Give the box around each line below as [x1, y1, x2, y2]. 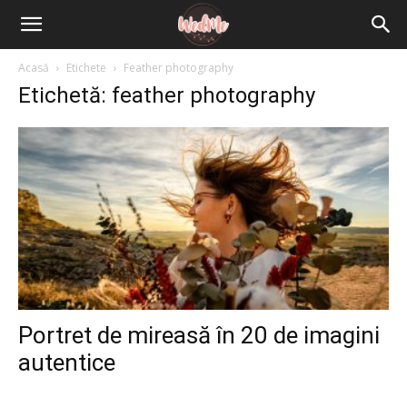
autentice [18, 349, 115, 377]
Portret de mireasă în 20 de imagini [18, 322, 380, 350]
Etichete [66, 60, 106, 75]
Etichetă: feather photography [18, 83, 315, 108]
